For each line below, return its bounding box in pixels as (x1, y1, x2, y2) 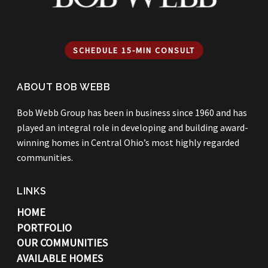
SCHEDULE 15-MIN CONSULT (72, 44, 195, 56)
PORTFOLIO (17, 220, 72, 234)
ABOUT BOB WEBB (17, 81, 111, 93)
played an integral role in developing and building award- (17, 121, 248, 133)
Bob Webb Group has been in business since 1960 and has (17, 106, 247, 118)
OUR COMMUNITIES (17, 236, 108, 250)
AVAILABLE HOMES (17, 251, 103, 265)
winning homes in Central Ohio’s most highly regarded (17, 136, 239, 148)
